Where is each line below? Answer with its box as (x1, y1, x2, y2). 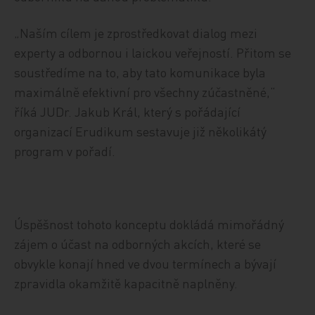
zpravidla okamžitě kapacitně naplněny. (14, 275, 238, 291)
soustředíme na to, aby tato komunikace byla (14, 64, 266, 80)
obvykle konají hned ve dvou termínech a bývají (14, 255, 277, 271)
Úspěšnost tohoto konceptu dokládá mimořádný (14, 216, 285, 232)
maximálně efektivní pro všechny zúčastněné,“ (14, 84, 276, 100)
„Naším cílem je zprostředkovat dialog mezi (14, 25, 258, 41)
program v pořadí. (14, 143, 116, 159)
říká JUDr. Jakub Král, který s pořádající (14, 103, 241, 120)
